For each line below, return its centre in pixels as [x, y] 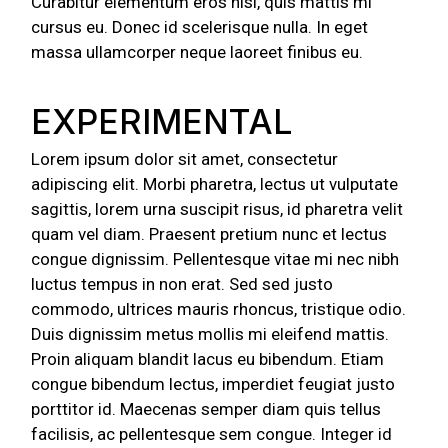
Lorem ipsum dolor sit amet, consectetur [185, 158]
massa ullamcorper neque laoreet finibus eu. [197, 51]
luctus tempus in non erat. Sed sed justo [182, 283]
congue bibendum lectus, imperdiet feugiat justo [213, 383]
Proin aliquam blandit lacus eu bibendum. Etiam [208, 358]
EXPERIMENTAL [162, 121]
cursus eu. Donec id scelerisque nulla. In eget [200, 26]
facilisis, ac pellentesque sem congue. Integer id [212, 433]
